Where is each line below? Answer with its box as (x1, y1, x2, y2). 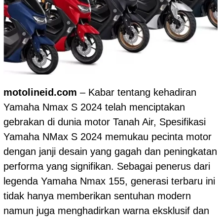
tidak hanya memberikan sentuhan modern (3, 190, 191, 202)
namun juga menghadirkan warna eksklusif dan (3, 205, 209, 217)
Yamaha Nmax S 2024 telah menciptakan (3, 102, 185, 113)
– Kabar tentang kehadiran (77, 87, 196, 98)
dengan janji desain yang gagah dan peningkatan (3, 146, 217, 157)
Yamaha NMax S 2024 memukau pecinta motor (3, 131, 212, 143)
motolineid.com (3, 87, 77, 98)
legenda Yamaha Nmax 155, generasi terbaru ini (3, 176, 215, 187)
